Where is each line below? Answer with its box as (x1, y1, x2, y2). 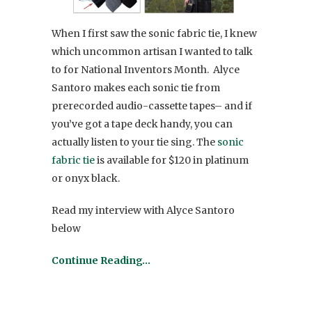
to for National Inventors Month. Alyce (52, 63, 240, 76)
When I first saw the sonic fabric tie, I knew (52, 26, 257, 40)
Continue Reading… (52, 253, 150, 267)
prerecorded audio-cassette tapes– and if (52, 99, 252, 112)
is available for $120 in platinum (95, 153, 249, 166)
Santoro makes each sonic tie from (52, 81, 220, 94)
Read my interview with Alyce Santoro (52, 203, 235, 217)
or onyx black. (52, 171, 120, 185)
